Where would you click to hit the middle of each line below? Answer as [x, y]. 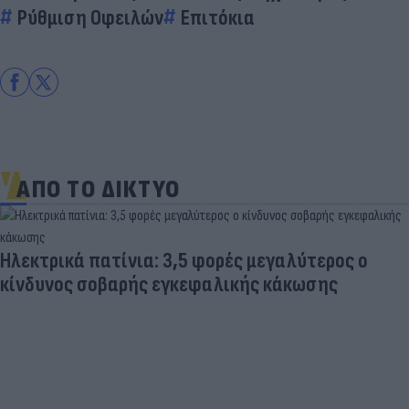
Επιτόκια [218, 17]
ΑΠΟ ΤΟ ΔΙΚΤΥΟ [99, 189]
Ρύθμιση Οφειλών [90, 17]
